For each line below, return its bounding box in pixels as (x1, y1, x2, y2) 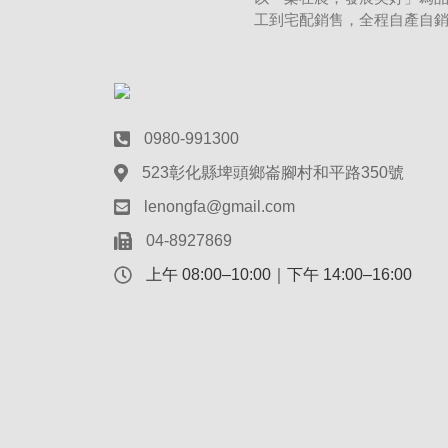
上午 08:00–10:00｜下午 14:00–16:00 (142, 265, 412, 283)
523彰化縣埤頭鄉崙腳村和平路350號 (141, 163, 404, 181)
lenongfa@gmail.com (143, 197, 295, 215)
